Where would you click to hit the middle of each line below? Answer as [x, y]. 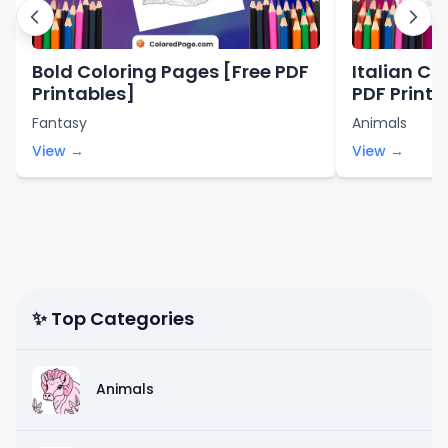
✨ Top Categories [113, 318]
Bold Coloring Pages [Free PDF [170, 71]
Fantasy [59, 122]
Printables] [83, 93]
